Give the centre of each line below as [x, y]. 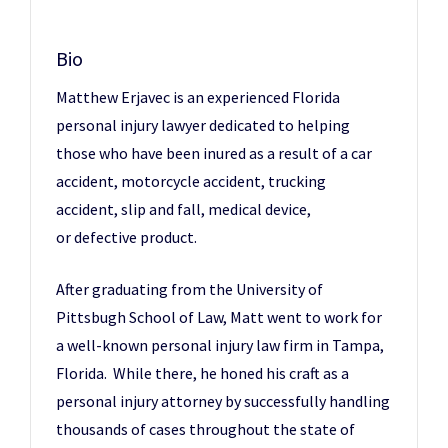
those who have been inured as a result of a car [214, 153]
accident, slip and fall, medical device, [183, 209]
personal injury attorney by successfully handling [223, 401]
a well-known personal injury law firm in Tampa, [220, 345]
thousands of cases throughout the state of [205, 429]
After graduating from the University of [189, 289]
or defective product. [126, 237]
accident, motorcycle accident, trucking [191, 181]
